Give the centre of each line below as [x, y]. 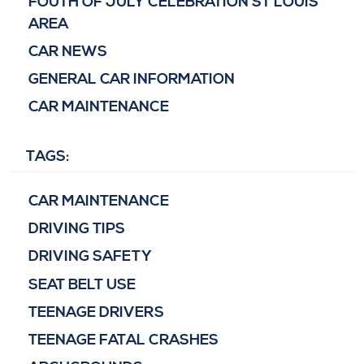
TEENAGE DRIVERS [96, 312]
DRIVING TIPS [76, 229]
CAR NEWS [67, 51]
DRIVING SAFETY [90, 257]
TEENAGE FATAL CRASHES [123, 340]
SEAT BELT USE [82, 284]
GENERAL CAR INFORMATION [131, 79]
